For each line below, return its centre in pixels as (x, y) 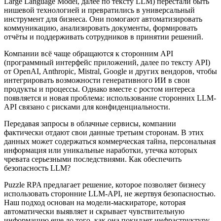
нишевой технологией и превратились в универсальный (99, 10)
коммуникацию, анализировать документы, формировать (101, 28)
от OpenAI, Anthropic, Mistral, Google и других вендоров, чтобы (110, 71)
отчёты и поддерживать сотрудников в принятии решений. (104, 37)
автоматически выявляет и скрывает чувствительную (94, 211)
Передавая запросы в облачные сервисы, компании (90, 123)
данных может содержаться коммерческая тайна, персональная (110, 141)
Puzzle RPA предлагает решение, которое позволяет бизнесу (105, 184)
